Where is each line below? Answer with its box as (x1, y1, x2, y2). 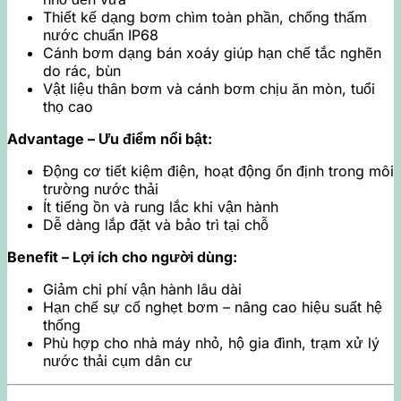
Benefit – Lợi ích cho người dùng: (7, 248, 237, 267)
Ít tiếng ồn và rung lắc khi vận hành (43, 198, 278, 217)
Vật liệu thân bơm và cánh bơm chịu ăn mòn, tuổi (43, 80, 375, 98)
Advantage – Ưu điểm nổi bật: (7, 130, 212, 149)
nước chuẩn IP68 (43, 26, 158, 45)
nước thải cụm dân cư (43, 352, 192, 371)
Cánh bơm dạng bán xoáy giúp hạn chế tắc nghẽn (43, 44, 381, 63)
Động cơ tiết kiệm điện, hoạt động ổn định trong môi (43, 162, 394, 181)
